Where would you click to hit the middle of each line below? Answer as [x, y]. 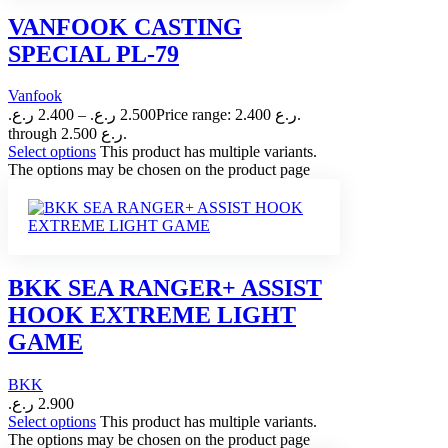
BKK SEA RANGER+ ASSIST [165, 288]
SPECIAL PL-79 [93, 53]
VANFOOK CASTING [125, 26]
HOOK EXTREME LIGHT [152, 315]
